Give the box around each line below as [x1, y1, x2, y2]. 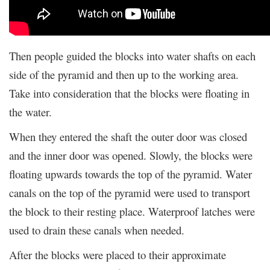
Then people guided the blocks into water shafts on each [9, 48, 256, 63]
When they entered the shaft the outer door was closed [9, 128, 247, 144]
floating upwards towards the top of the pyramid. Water [9, 166, 252, 181]
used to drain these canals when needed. [9, 222, 184, 237]
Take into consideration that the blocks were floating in [9, 85, 250, 101]
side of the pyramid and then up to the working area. [9, 66, 239, 82]
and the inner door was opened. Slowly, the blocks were [9, 147, 253, 163]
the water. [9, 104, 52, 119]
